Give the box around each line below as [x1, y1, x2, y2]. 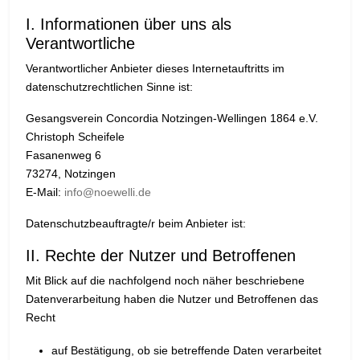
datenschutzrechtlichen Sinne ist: [26, 80, 193, 94]
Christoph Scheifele [26, 130, 125, 144]
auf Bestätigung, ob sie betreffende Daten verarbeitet [51, 344, 321, 358]
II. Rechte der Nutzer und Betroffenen [26, 247, 296, 265]
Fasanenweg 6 [26, 149, 101, 162]
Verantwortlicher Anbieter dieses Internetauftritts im [26, 62, 284, 76]
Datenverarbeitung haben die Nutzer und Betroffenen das [26, 292, 318, 306]
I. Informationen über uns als [26, 15, 231, 34]
